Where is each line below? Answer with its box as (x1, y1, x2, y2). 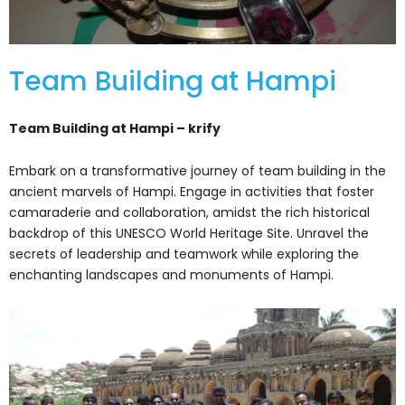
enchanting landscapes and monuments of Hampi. (9, 266, 334, 285)
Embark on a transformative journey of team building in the (9, 162, 386, 181)
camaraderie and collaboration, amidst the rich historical (9, 203, 370, 222)
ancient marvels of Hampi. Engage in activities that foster (9, 183, 374, 202)
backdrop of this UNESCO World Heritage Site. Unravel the (9, 224, 369, 243)
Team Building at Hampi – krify (9, 118, 221, 137)
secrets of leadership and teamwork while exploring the (9, 245, 359, 264)
